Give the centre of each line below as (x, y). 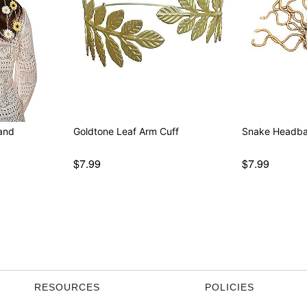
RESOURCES (67, 287)
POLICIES (230, 287)
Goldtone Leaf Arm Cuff (126, 131)
